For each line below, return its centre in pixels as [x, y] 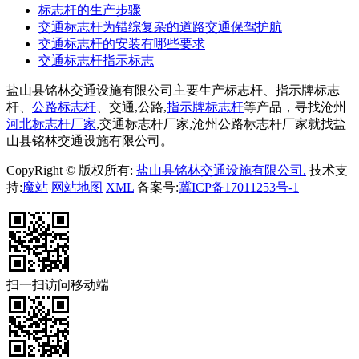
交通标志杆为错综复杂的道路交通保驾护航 [160, 27]
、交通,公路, [131, 107]
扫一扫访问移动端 [58, 285]
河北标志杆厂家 [51, 124]
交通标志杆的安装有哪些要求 [122, 44]
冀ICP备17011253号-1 [239, 188]
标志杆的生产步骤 [90, 10]
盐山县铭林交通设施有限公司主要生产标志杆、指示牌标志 [173, 91]
